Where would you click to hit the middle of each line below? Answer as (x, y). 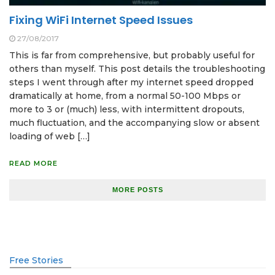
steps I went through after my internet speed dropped (131, 83)
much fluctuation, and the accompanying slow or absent (134, 123)
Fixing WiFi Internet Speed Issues (101, 20)
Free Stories (36, 261)
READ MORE (33, 164)
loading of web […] (50, 137)
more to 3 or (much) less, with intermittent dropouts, (127, 110)
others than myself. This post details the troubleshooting (137, 69)
